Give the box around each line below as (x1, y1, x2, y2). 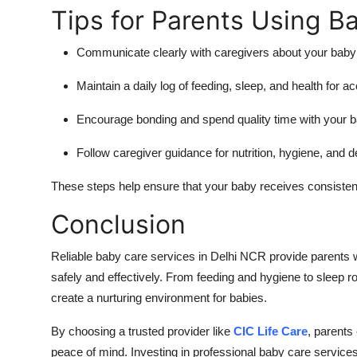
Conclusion (51, 209, 186, 241)
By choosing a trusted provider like (51, 324, 233, 339)
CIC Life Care (233, 324, 308, 339)
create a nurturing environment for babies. (51, 291, 267, 305)
